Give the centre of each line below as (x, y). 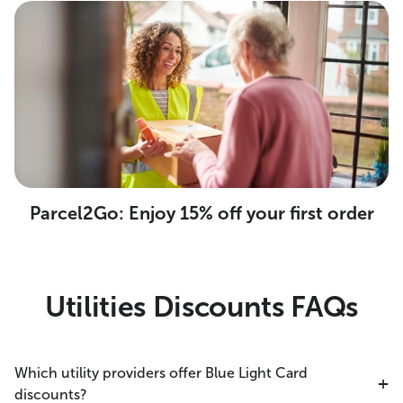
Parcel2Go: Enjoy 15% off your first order (201, 213)
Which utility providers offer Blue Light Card (161, 372)
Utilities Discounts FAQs (201, 306)
